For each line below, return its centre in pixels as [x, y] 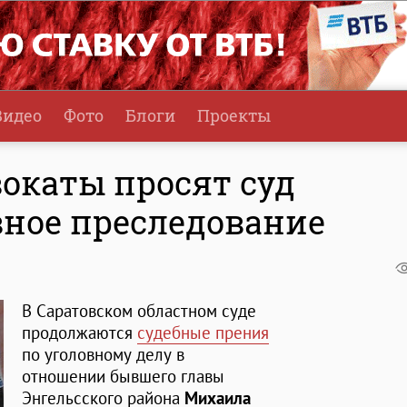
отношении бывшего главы [123, 377]
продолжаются [79, 333]
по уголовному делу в [103, 355]
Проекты [234, 115]
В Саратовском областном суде [139, 311]
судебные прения [203, 333]
